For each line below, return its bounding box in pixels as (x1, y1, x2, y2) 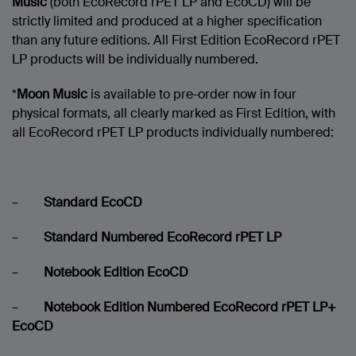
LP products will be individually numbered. (12, 51, 258, 68)
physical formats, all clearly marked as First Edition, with (12, 105, 335, 122)
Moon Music (17, 86, 87, 103)
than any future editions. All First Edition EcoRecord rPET (12, 32, 340, 49)
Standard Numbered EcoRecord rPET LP (44, 229, 281, 246)
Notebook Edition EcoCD (44, 264, 188, 281)
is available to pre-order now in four (87, 86, 296, 103)
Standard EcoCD (44, 194, 142, 211)
